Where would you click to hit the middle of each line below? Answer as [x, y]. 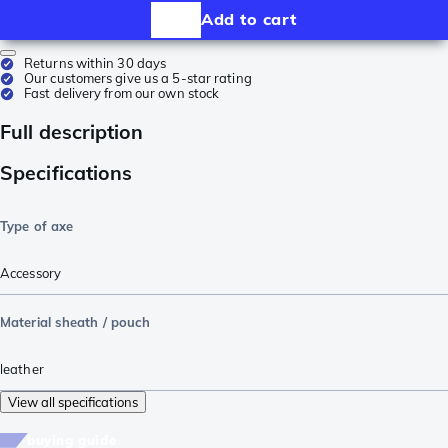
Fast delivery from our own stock [122, 92]
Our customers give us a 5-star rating [138, 77]
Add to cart [249, 19]
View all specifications [73, 401]
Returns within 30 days [95, 62]
